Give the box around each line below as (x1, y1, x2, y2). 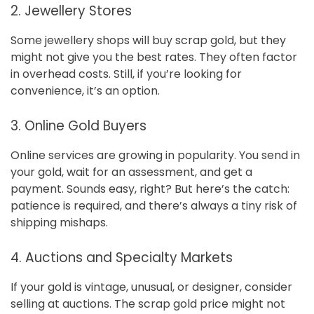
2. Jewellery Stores (11, 1, 132, 21)
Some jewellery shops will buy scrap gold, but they (11, 32, 286, 49)
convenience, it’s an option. (11, 83, 160, 100)
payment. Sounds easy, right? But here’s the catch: (11, 181, 289, 198)
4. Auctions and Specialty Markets (11, 248, 233, 268)
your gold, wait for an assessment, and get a (11, 164, 252, 181)
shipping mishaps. (11, 214, 108, 231)
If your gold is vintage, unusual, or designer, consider (11, 279, 292, 296)
